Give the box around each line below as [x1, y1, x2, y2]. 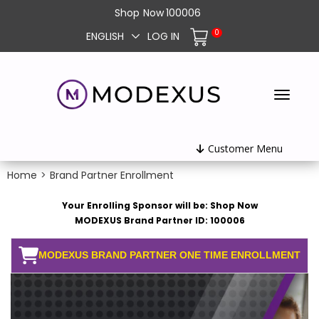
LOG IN [147, 29, 179, 44]
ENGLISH [86, 29, 124, 44]
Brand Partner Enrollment [50, 168, 174, 183]
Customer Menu [207, 142, 283, 156]
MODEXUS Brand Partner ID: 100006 [74, 214, 245, 227]
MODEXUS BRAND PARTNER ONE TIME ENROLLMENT [38, 249, 300, 261]
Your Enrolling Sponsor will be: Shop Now [61, 199, 258, 212]
